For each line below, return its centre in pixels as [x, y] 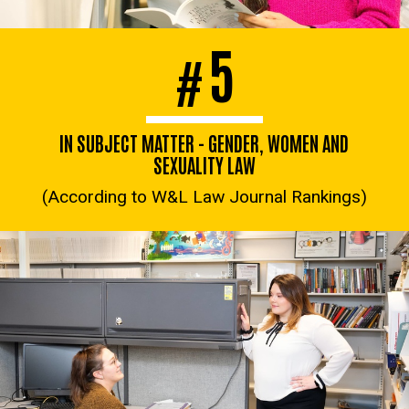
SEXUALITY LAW [204, 164]
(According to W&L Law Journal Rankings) [204, 196]
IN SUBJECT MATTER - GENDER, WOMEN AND [204, 142]
